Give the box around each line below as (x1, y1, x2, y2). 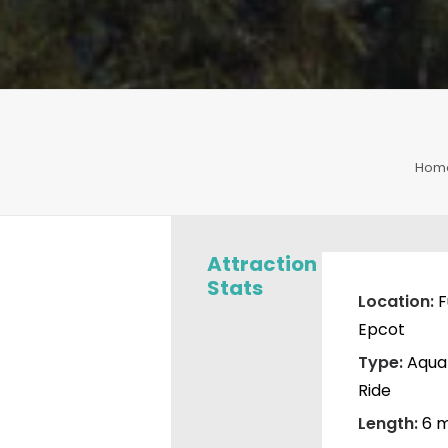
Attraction (206, 250, 317, 278)
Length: (357, 412, 422, 435)
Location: (357, 290, 438, 313)
